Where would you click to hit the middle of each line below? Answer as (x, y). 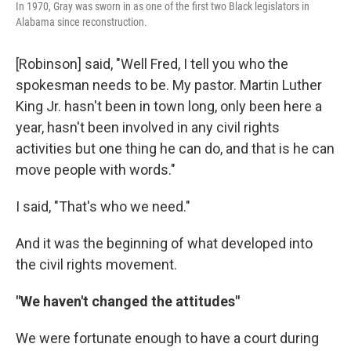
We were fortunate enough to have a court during (167, 338)
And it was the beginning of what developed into (164, 243)
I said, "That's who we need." (103, 206)
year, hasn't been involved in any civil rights (148, 127)
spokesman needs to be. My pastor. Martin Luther (169, 85)
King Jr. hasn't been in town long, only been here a (169, 106)
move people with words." (96, 170)
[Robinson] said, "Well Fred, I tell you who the (152, 64)
